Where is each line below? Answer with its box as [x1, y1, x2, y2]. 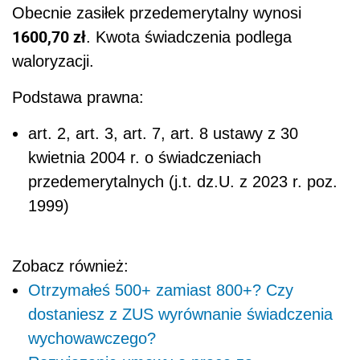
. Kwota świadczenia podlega [86, 28, 292, 47]
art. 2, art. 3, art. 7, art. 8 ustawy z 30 [28, 125, 298, 143]
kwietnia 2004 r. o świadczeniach [28, 149, 261, 167]
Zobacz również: [12, 257, 129, 276]
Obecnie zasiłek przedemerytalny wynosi [12, 4, 301, 22]
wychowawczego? [28, 329, 156, 348]
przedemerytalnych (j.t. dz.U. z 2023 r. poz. [28, 173, 337, 191]
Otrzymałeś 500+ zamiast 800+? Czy [28, 281, 293, 300]
